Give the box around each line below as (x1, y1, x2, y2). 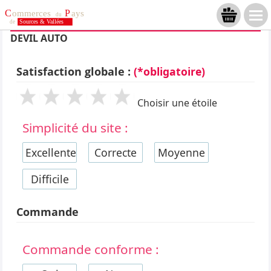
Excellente (25, 145, 77, 160)
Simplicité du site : (22, 119, 129, 136)
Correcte (94, 145, 137, 160)
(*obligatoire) (134, 64, 206, 79)
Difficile (30, 172, 69, 186)
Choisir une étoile (137, 96, 218, 109)
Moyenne (158, 145, 206, 160)
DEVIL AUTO (10, 31, 68, 45)
